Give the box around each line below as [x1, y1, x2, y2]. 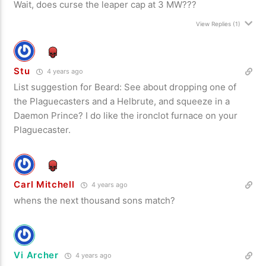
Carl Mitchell [14, 178, 75, 190]
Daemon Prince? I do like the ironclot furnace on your [14, 109, 238, 121]
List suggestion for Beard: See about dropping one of [14, 81, 237, 93]
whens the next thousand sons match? [14, 194, 176, 206]
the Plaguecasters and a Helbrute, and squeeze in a [14, 95, 230, 107]
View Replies [195, 20, 231, 27]
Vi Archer [14, 249, 59, 261]
